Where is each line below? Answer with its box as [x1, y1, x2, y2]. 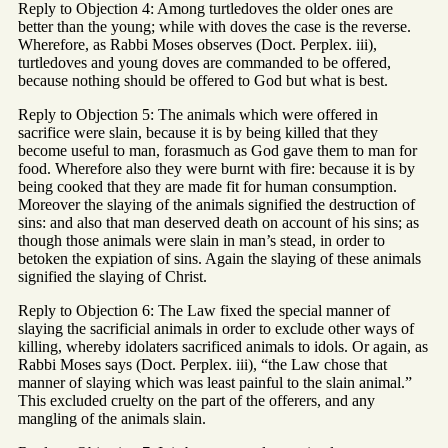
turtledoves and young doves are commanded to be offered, [18, 54, 391, 72]
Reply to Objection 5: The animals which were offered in [18, 106, 378, 124]
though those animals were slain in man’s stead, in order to [18, 232, 385, 250]
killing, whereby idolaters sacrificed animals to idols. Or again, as [18, 338, 428, 356]
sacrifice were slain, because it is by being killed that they [18, 124, 378, 142]
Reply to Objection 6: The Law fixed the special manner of [18, 302, 390, 320]
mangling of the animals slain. [18, 410, 206, 428]
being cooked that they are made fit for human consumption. [18, 178, 397, 196]
